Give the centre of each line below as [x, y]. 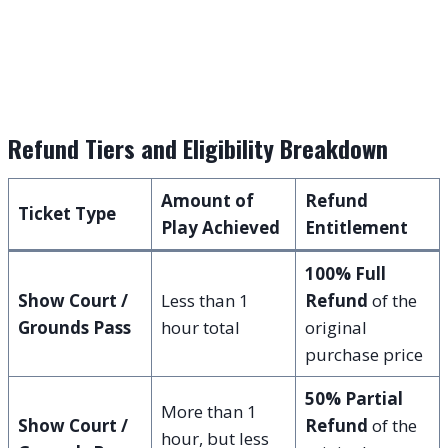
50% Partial [353, 398]
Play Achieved [220, 227]
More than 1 [208, 411]
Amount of [207, 200]
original [335, 327]
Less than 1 [204, 300]
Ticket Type [66, 213]
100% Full [345, 273]
